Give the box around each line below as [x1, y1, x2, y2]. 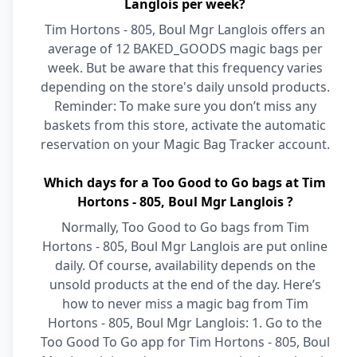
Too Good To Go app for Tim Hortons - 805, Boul [40, 333, 330, 351]
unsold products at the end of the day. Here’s [49, 276, 321, 293]
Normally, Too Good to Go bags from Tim [61, 218, 309, 236]
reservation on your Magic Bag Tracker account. [40, 135, 330, 153]
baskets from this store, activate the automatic [44, 116, 326, 134]
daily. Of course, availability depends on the [54, 257, 316, 274]
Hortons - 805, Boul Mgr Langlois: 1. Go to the [48, 314, 322, 331]
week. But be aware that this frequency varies [47, 59, 323, 76]
